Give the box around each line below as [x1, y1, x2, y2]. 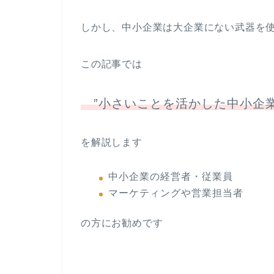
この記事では [81, 59, 143, 69]
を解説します [81, 137, 143, 147]
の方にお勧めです [81, 217, 163, 228]
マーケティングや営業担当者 [108, 187, 243, 198]
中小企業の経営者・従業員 [108, 171, 233, 182]
